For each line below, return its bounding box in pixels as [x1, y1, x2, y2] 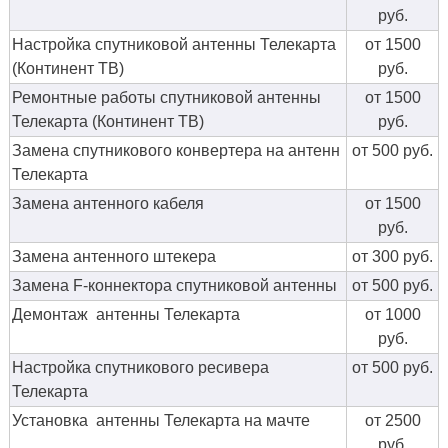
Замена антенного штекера [12, 248, 216, 266]
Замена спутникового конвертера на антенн [12, 142, 340, 160]
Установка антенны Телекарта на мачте [12, 412, 310, 430]
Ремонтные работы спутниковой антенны [12, 89, 321, 107]
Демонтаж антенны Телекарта [12, 306, 240, 324]
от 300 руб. [352, 248, 433, 266]
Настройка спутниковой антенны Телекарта [12, 36, 336, 54]
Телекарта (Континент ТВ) [12, 113, 208, 131]
